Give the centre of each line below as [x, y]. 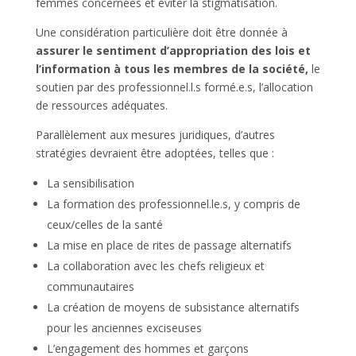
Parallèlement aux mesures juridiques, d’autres [155, 134]
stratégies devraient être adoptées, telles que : [155, 153]
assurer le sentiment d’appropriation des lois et [173, 50]
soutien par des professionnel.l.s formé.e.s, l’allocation [174, 87]
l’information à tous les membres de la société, [172, 68]
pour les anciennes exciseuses [124, 327]
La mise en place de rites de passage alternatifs [169, 245]
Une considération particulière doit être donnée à [161, 32]
